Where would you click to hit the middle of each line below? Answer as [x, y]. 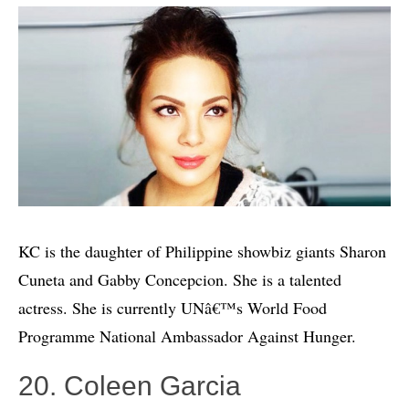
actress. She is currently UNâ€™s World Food [173, 307]
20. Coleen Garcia [130, 385]
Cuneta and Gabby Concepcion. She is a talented [180, 279]
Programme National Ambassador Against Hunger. [187, 336]
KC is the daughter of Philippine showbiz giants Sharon [202, 251]
